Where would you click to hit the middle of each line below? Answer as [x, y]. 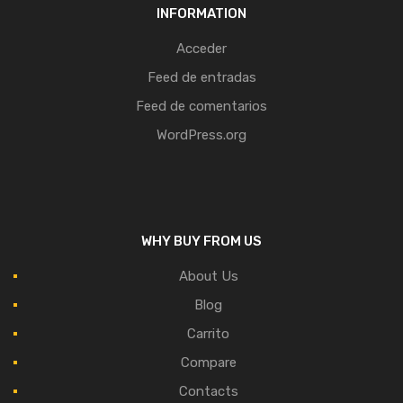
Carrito [208, 334]
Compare [208, 363]
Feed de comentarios [201, 107]
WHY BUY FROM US [201, 242]
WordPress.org [201, 135]
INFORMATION [201, 14]
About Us [208, 277]
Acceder [201, 49]
